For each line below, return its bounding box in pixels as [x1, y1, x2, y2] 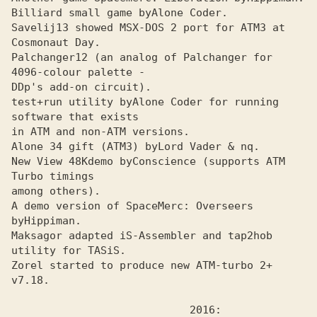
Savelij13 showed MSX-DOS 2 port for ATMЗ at [11, 21, 285, 34]
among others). [11, 185, 100, 197]
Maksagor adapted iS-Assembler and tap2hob [11, 229, 272, 242]
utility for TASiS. [11, 244, 126, 257]
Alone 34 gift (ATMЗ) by [11, 140, 158, 153]
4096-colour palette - [11, 66, 151, 79]
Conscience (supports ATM [132, 155, 285, 168]
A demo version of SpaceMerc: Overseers [11, 200, 253, 212]
